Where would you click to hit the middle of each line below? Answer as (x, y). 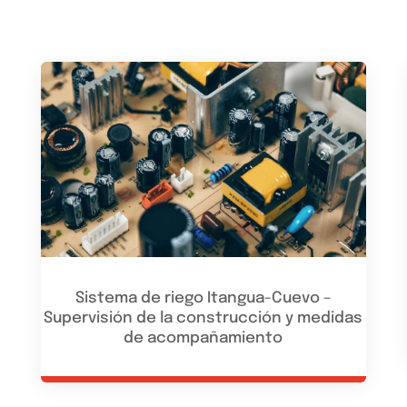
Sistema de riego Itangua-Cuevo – (203, 299)
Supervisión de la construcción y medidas (203, 319)
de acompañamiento (203, 339)
